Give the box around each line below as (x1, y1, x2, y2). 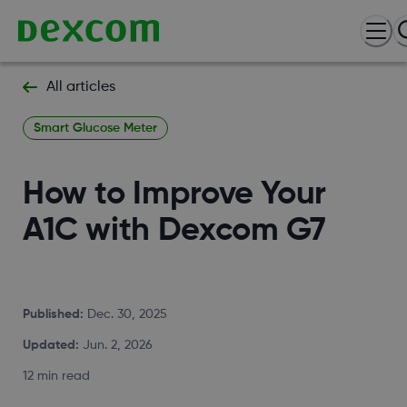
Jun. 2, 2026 (82, 339, 153, 352)
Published (22, 308, 80, 322)
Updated (22, 339, 75, 352)
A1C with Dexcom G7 (22, 214, 326, 248)
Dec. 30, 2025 (86, 308, 167, 322)
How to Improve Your (22, 178, 327, 212)
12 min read (22, 370, 90, 383)
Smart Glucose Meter (33, 122, 157, 134)
